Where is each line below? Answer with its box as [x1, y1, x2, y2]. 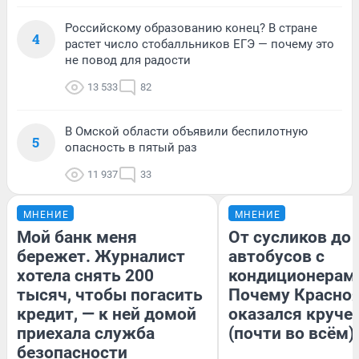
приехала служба [17, 324, 155, 344]
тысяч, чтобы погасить [17, 285, 203, 305]
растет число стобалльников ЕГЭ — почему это [65, 37, 334, 52]
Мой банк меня [17, 228, 137, 248]
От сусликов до [228, 228, 351, 248]
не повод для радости [65, 53, 191, 68]
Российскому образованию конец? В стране [65, 21, 317, 36]
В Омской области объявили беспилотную [65, 124, 308, 139]
